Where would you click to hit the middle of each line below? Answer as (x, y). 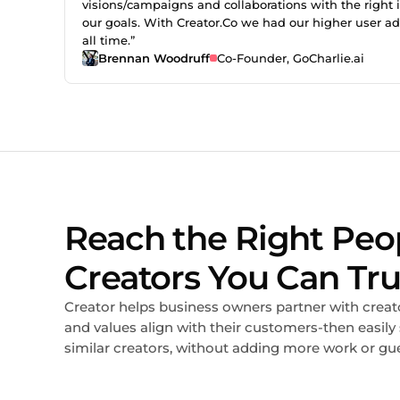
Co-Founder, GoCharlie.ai (290, 58)
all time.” (108, 40)
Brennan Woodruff (154, 58)
